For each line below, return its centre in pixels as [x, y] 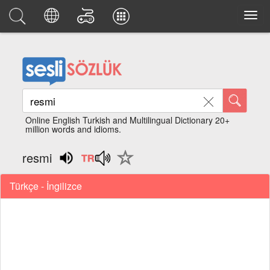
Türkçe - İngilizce [46, 186]
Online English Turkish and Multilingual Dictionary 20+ [128, 120]
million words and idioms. [74, 129]
